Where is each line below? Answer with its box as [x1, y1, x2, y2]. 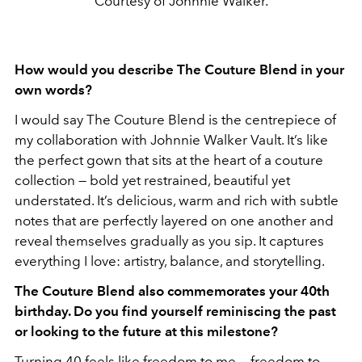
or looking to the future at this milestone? [15, 322, 278, 339]
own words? [15, 81, 92, 98]
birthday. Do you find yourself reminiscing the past [15, 302, 336, 319]
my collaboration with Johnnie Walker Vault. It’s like [15, 131, 328, 148]
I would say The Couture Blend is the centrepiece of [15, 111, 336, 128]
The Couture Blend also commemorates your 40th [15, 282, 330, 299]
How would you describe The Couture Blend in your [15, 61, 344, 78]
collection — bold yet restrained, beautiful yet [15, 171, 290, 188]
